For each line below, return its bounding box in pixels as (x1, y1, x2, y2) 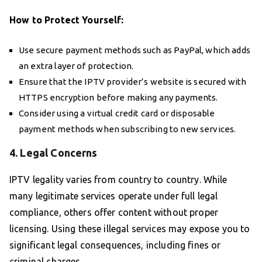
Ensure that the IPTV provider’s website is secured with (19, 77, 247, 87)
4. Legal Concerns (9, 147, 98, 159)
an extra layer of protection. (19, 61, 134, 71)
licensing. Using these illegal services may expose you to (9, 223, 250, 235)
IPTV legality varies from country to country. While (9, 174, 227, 185)
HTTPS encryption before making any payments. (19, 92, 218, 103)
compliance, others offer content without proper (9, 207, 219, 218)
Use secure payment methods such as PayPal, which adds (19, 45, 250, 56)
